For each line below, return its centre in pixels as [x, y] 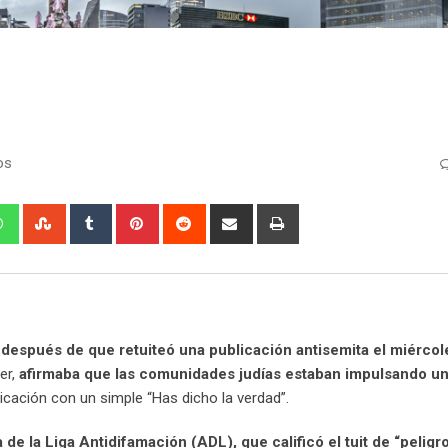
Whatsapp [48, 214]
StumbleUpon [106, 214]
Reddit [223, 214]
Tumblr [131, 214]
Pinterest [185, 214]
